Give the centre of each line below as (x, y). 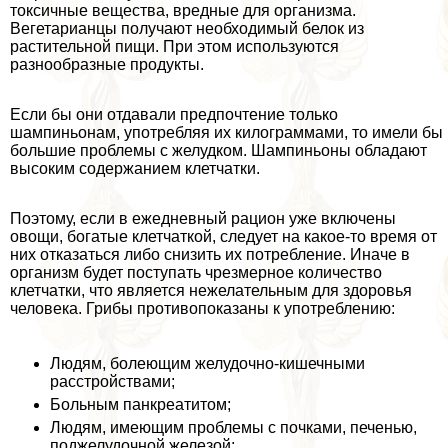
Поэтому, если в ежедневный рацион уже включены (203, 218)
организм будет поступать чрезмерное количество (196, 272)
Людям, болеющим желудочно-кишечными (207, 363)
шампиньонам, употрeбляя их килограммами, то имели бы (226, 132)
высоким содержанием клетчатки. (135, 168)
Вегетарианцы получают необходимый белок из (187, 28)
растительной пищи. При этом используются (174, 46)
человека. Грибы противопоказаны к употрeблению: (202, 308)
